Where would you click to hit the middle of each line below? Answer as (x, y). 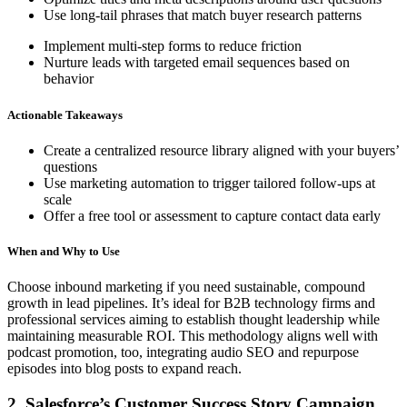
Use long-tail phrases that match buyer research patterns (203, 15)
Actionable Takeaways (65, 114)
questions (74, 166)
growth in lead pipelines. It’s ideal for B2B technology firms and (191, 303)
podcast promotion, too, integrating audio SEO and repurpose (183, 352)
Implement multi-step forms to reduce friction (176, 46)
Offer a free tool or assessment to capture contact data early (212, 215)
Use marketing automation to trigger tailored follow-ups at (209, 183)
